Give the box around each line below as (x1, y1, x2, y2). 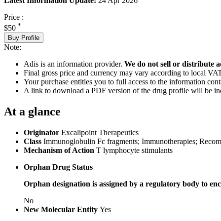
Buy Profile (8, 34, 39, 41)
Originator (24, 128, 61, 137)
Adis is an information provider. (24, 59, 124, 68)
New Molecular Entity (24, 205, 100, 214)
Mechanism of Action (24, 146, 96, 154)
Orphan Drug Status (24, 162, 93, 171)
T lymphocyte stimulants (96, 146, 173, 154)
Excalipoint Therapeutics (61, 128, 139, 137)
